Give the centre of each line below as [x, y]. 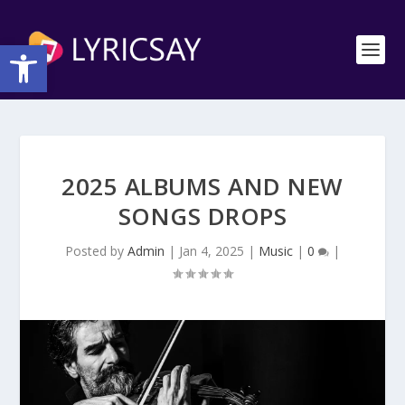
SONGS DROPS [202, 216]
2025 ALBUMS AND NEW [202, 186]
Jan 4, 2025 [212, 251]
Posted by [96, 251]
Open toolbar [14, 53]
